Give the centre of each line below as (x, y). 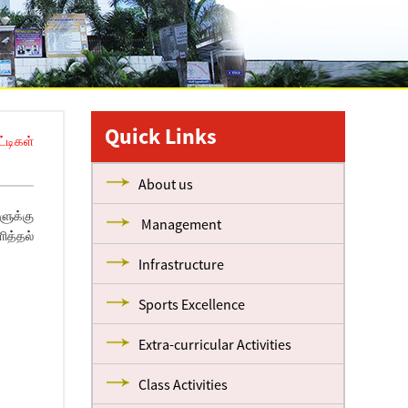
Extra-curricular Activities (215, 344)
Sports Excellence (192, 304)
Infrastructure (182, 264)
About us (166, 184)
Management (180, 224)
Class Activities (184, 384)
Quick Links (161, 136)
